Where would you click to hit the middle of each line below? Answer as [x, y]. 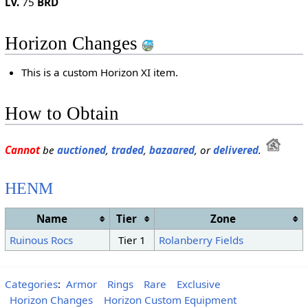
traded [127, 150]
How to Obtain [62, 114]
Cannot [22, 150]
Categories [31, 284]
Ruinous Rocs [41, 240]
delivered [235, 150]
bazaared [172, 150]
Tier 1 [132, 240]
